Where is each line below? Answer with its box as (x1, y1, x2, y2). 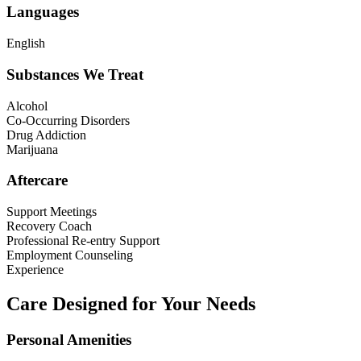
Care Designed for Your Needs (6, 293, 255, 314)
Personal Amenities (6, 330, 131, 348)
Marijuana (6, 142, 58, 156)
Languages (6, 3, 79, 21)
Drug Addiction (6, 127, 86, 142)
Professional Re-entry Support (6, 233, 160, 247)
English (6, 36, 45, 51)
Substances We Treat (6, 65, 143, 83)
